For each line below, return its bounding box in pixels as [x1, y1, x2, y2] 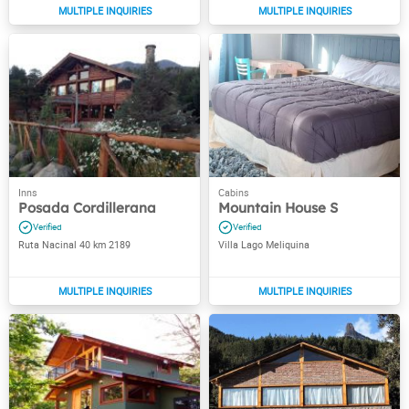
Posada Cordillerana [18, 198, 156, 216]
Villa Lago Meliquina [218, 237, 309, 251]
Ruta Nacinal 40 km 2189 [18, 237, 131, 251]
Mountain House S [218, 198, 338, 216]
